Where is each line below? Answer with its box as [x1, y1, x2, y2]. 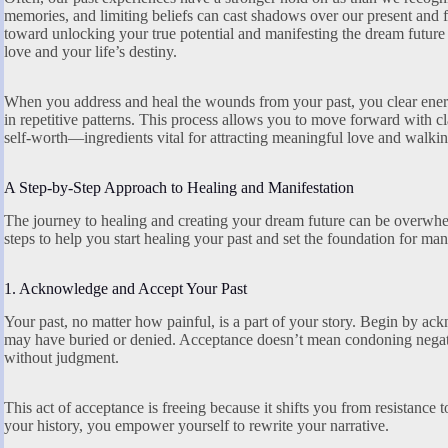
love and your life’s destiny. [4, 43, 177, 60]
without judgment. [4, 348, 119, 366]
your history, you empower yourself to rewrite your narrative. [4, 416, 389, 434]
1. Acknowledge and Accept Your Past [4, 279, 247, 297]
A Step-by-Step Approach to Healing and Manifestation [4, 179, 354, 196]
